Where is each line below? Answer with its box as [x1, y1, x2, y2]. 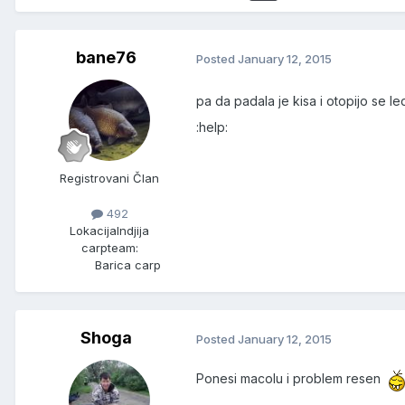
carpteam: [80, 240, 138, 256]
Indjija [117, 223, 149, 239]
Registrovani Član [60, 171, 159, 186]
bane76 [75, 48, 137, 68]
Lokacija [70, 223, 117, 239]
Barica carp [94, 258, 161, 273]
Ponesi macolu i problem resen [196, 371, 388, 387]
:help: [196, 119, 228, 136]
